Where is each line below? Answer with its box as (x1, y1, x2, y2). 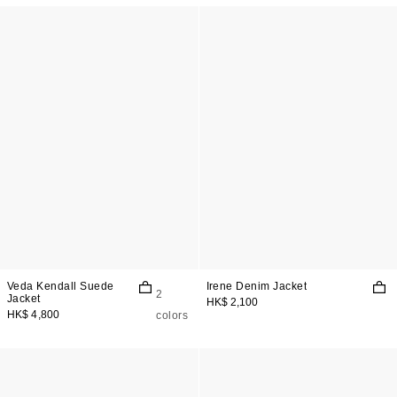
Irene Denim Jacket (206, 280, 307, 292)
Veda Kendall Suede (7, 280, 114, 292)
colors (156, 309, 189, 322)
